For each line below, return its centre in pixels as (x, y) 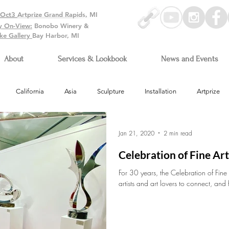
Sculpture (111, 91)
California (30, 91)
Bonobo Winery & (61, 26)
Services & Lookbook (92, 59)
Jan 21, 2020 (136, 133)
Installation (161, 91)
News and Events (190, 59)
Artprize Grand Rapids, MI (58, 14)
